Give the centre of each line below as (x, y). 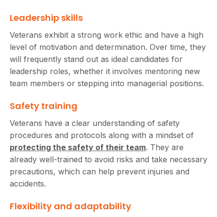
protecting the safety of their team (78, 147)
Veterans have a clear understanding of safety (95, 123)
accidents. (28, 183)
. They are (165, 147)
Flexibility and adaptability (70, 206)
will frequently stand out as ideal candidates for (96, 59)
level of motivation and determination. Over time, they (108, 47)
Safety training (44, 106)
